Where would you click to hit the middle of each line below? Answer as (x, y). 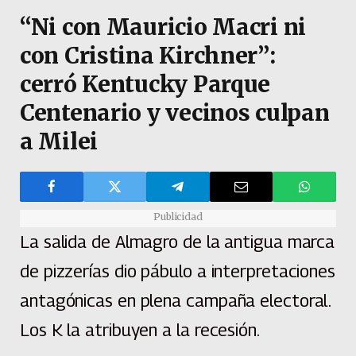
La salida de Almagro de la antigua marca (178, 241)
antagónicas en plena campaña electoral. (176, 300)
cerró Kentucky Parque (145, 84)
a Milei (59, 141)
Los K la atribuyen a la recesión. (140, 329)
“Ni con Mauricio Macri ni (163, 27)
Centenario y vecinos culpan (175, 112)
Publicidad (178, 216)
